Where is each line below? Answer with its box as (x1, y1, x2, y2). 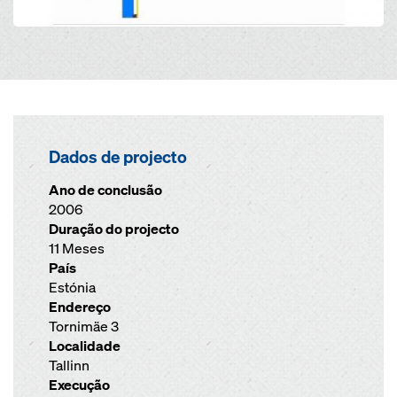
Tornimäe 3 (49, 317, 119, 336)
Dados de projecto (49, 146, 187, 167)
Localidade (49, 337, 121, 355)
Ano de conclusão (49, 181, 162, 199)
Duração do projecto (49, 220, 179, 238)
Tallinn (49, 356, 90, 375)
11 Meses (49, 239, 105, 258)
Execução (49, 376, 110, 394)
